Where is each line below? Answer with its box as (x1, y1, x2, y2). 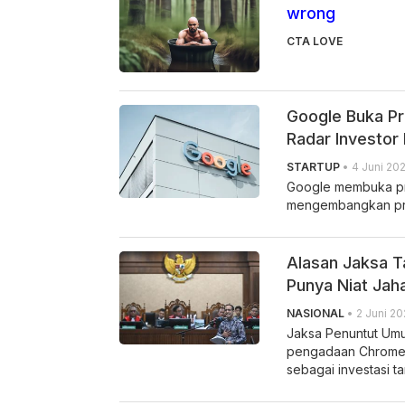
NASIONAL (287, 306, 344, 320)
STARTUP (287, 159, 340, 174)
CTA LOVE (287, 33, 343, 48)
